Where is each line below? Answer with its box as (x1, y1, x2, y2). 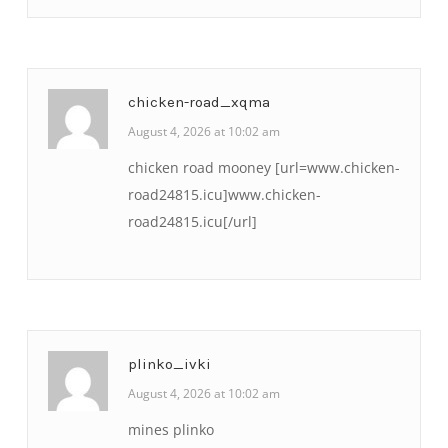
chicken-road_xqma (128, 92, 270, 111)
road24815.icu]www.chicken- (128, 184, 321, 204)
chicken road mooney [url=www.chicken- (128, 157, 400, 177)
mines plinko (128, 420, 214, 440)
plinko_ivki (128, 355, 211, 374)
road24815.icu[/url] (128, 211, 257, 231)
